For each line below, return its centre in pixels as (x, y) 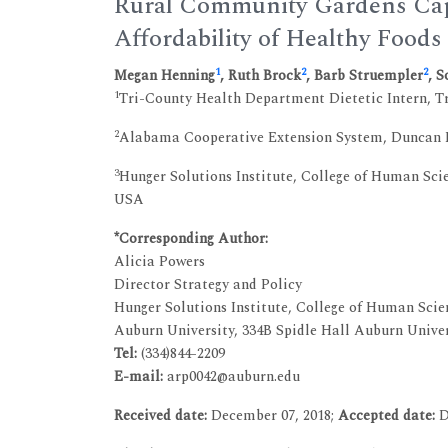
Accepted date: (386, 415)
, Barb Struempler (364, 75)
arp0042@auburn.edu (231, 376)
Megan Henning (164, 75)
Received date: (160, 415)
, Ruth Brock (260, 75)
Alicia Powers (159, 261)
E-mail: (138, 376)
